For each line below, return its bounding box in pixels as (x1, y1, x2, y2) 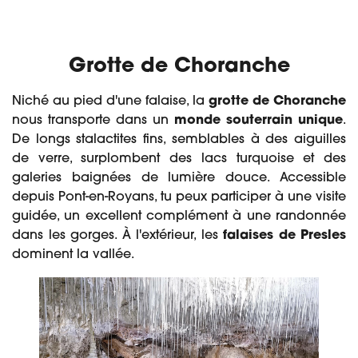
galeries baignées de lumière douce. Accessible (12, 171, 346, 185)
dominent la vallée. (12, 248, 134, 261)
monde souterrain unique (174, 113, 343, 127)
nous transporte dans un (12, 113, 174, 127)
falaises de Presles (223, 229, 346, 242)
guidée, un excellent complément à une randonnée (12, 209, 346, 223)
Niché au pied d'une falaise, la (12, 94, 209, 108)
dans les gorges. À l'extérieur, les (12, 229, 223, 242)
